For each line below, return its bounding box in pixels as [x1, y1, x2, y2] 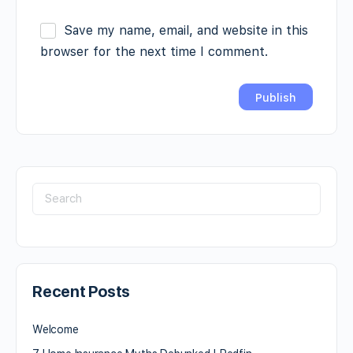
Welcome [32, 322, 79, 336]
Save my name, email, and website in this [64, 22, 308, 38]
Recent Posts [32, 281, 131, 301]
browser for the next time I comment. [40, 43, 268, 59]
